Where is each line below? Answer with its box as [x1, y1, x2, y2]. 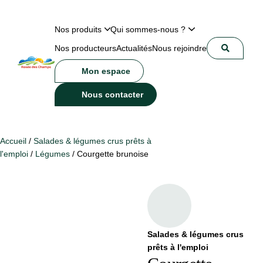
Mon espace [81, 66, 130, 76]
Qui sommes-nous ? [110, 25, 186, 34]
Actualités [116, 43, 152, 53]
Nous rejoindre [151, 43, 207, 53]
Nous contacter [81, 90, 143, 99]
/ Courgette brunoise [70, 149, 149, 159]
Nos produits [54, 25, 102, 34]
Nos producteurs [54, 43, 116, 53]
